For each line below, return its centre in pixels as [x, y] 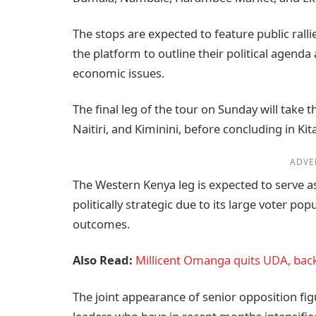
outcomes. [101, 224]
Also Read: [103, 260]
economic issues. [119, 73]
